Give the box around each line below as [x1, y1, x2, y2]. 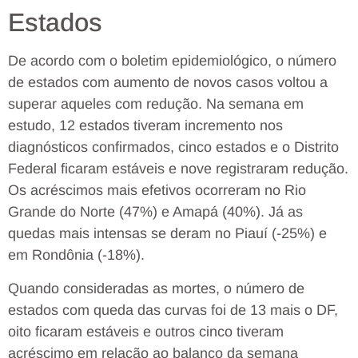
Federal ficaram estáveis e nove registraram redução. [8, 161, 348, 177]
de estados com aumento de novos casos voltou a [8, 74, 328, 91]
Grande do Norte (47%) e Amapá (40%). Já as [8, 204, 303, 221]
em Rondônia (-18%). [8, 247, 145, 264]
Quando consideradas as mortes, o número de [8, 280, 304, 296]
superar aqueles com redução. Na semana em [8, 96, 304, 113]
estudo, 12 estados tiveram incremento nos [8, 117, 283, 134]
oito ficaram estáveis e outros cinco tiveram [8, 323, 284, 340]
